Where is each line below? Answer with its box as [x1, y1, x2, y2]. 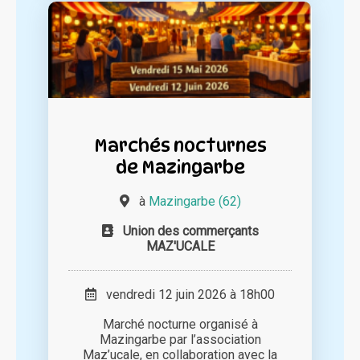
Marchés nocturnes [93, 134, 267, 157]
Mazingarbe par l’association [99, 332, 261, 348]
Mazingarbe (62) [148, 194, 241, 210]
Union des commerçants [122, 223, 259, 239]
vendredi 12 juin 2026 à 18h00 [96, 287, 275, 303]
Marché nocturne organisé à [102, 317, 258, 333]
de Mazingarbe [115, 156, 245, 178]
